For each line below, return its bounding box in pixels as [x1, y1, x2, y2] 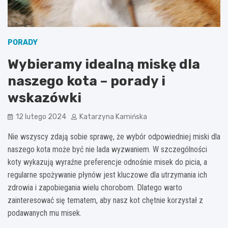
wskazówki [8, 90, 81, 106]
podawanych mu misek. [8, 208, 81, 218]
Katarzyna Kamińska [79, 112, 147, 121]
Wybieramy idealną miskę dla [8, 56, 200, 72]
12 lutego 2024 [16, 112, 66, 121]
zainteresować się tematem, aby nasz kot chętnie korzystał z [8, 195, 203, 205]
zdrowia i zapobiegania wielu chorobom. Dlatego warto [8, 182, 182, 192]
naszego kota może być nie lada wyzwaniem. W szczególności [8, 144, 207, 154]
